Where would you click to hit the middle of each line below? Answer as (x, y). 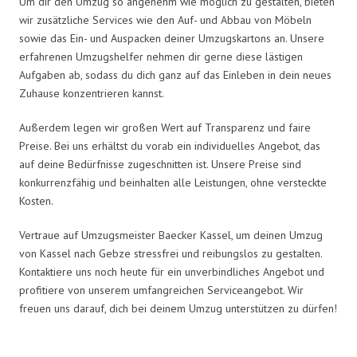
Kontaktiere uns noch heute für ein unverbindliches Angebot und (172, 271)
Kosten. (36, 200)
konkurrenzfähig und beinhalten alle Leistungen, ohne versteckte (173, 182)
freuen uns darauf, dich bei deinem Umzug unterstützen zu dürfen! (178, 308)
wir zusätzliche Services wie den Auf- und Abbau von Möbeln (165, 20)
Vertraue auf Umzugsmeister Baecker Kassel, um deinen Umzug (171, 235)
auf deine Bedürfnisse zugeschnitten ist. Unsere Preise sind (160, 164)
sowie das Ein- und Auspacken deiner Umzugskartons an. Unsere (172, 38)
